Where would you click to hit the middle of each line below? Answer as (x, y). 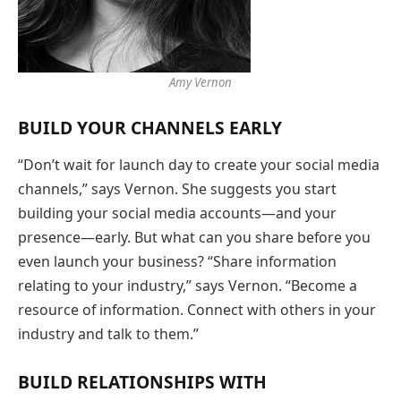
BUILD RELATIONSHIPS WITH (142, 382)
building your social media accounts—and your (177, 213)
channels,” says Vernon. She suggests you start (177, 189)
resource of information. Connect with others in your (197, 310)
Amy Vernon (200, 82)
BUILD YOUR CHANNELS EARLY (150, 127)
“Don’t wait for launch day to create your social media (199, 165)
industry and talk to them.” (108, 334)
